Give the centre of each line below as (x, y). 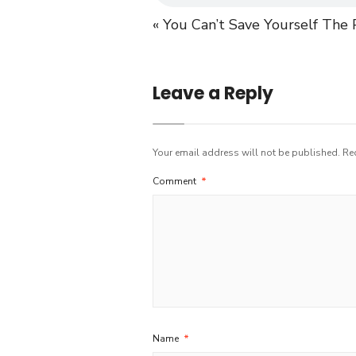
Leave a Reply (213, 93)
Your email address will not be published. (246, 153)
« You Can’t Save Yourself (235, 25)
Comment (176, 181)
